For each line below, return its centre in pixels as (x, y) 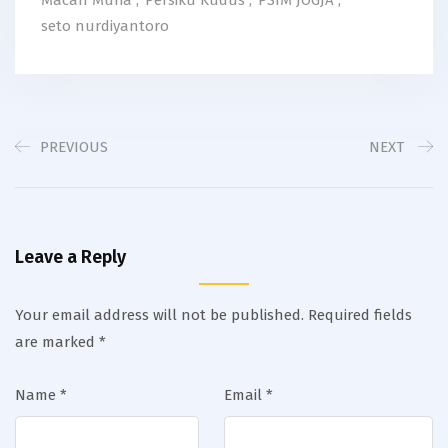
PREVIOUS (74, 146)
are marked (57, 341)
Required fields (360, 314)
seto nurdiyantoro (105, 25)
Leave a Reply (70, 256)
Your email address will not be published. (159, 314)
